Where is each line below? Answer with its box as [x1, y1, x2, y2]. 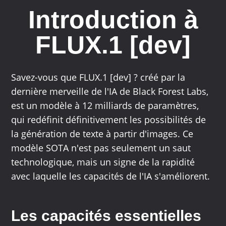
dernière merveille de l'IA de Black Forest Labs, [11, 85, 209, 98]
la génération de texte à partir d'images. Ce [11, 128, 194, 140]
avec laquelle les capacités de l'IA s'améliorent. [11, 170, 210, 183]
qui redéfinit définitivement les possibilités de [11, 114, 206, 126]
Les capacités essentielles [11, 207, 202, 224]
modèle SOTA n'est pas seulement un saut [11, 142, 191, 154]
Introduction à [28, 6, 198, 34]
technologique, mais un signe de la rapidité [11, 156, 195, 168]
